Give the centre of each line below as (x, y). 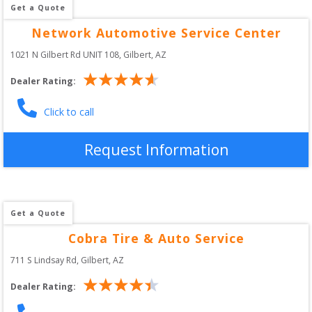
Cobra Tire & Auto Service (156, 238)
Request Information (156, 149)
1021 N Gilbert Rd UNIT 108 (65, 54)
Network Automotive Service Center (156, 32)
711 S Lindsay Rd (44, 260)
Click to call (69, 111)
